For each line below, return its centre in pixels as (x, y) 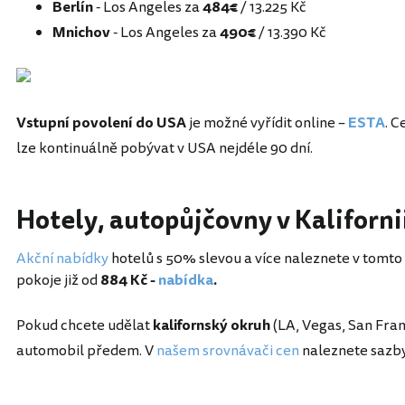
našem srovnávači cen (228, 351)
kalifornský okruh (212, 326)
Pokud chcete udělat (85, 326)
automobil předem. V (86, 351)
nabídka (186, 281)
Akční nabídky (62, 259)
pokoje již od (58, 281)
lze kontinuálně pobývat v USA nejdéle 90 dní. (165, 149)
